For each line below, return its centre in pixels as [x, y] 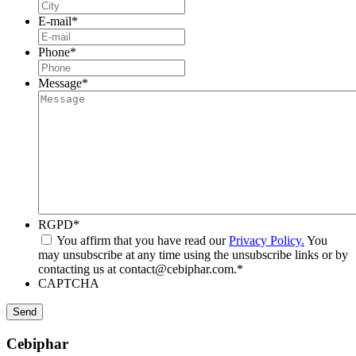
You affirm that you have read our [143, 240]
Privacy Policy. [267, 240]
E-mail [55, 21]
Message [60, 83]
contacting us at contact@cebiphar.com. [137, 269]
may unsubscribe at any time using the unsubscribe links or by [193, 254]
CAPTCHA [69, 283]
